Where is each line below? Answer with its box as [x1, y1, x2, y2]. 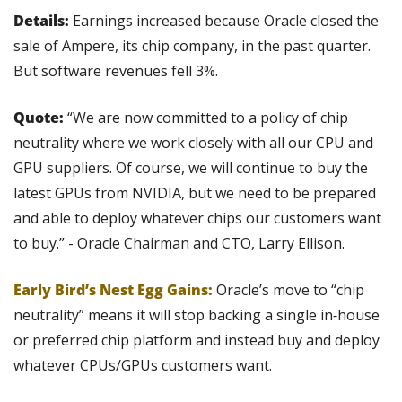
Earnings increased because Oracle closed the [69, 11, 379, 31]
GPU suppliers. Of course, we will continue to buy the [13, 158, 368, 179]
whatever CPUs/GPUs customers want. [13, 355, 272, 376]
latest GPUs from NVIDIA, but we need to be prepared [13, 183, 376, 204]
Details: [13, 11, 69, 31]
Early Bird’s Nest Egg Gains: [13, 280, 213, 301]
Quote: [13, 108, 67, 128]
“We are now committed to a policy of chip [67, 108, 348, 128]
